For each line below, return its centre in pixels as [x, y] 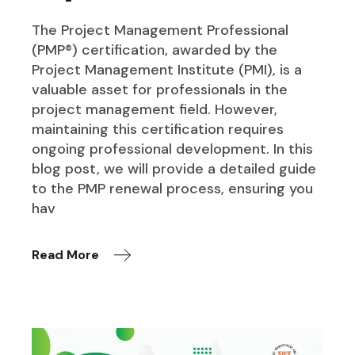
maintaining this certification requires [158, 130]
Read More [66, 255]
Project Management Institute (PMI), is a [167, 70]
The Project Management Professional [160, 31]
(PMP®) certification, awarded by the [155, 50]
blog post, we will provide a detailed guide [174, 169]
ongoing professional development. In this [173, 149]
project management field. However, [155, 110]
